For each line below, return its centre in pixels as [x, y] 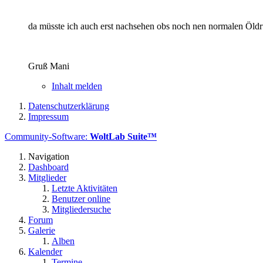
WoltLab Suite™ [123, 136]
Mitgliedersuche [81, 209]
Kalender [45, 251]
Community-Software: [47, 136]
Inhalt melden [77, 86]
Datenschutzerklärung [69, 106]
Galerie [42, 230]
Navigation [49, 156]
